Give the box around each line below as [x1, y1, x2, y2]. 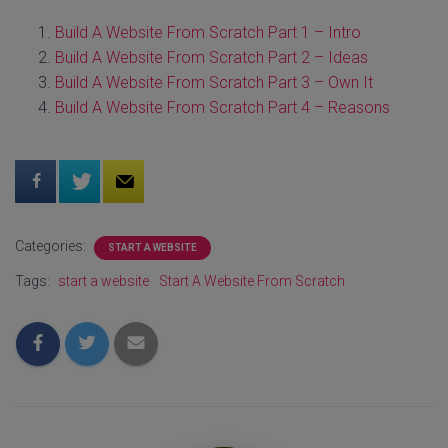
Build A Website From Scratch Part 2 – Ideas [55, 48, 368, 67]
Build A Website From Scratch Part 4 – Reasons [55, 98, 390, 117]
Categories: [15, 238, 89, 254]
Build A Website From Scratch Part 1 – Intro [55, 23, 361, 42]
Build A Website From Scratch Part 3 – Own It [55, 73, 373, 92]
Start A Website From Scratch [159, 273, 345, 289]
